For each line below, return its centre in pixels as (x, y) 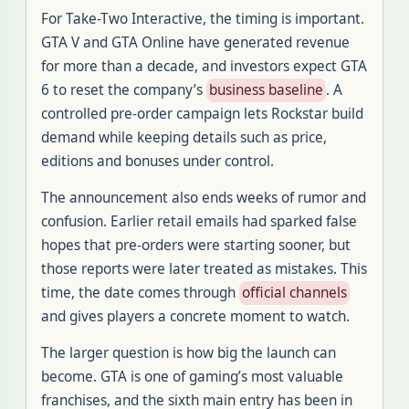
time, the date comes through (140, 293)
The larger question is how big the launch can (189, 353)
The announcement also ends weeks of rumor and (204, 198)
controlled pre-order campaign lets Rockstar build (202, 114)
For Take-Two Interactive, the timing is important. (203, 19)
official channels (294, 293)
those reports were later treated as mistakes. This (204, 269)
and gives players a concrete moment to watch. (195, 316)
